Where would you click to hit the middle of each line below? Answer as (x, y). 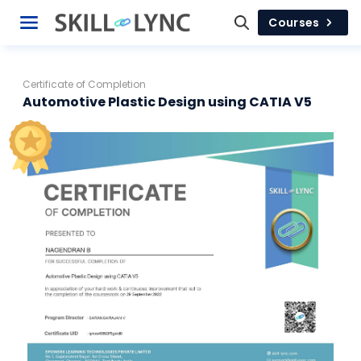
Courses (294, 23)
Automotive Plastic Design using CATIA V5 (167, 102)
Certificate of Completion (84, 84)
